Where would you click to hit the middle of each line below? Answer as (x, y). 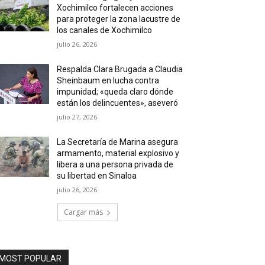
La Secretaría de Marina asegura (118, 142)
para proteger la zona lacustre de (119, 19)
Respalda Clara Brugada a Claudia (120, 69)
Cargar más (83, 212)
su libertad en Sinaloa (97, 176)
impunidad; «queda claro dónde (115, 92)
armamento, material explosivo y (118, 153)
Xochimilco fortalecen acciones (115, 8)
